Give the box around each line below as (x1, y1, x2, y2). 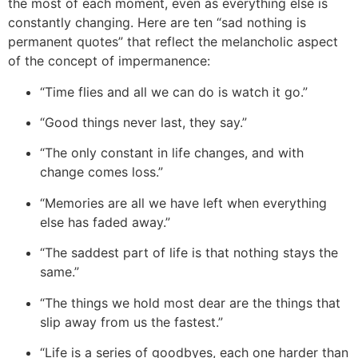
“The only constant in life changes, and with (40, 145, 304, 161)
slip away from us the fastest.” (40, 313, 223, 330)
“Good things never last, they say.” (40, 114, 247, 131)
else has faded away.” (40, 213, 170, 230)
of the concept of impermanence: (8, 53, 210, 70)
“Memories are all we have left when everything (40, 194, 327, 211)
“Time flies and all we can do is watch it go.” (40, 83, 308, 100)
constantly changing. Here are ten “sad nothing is (8, 14, 306, 31)
